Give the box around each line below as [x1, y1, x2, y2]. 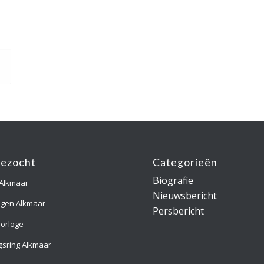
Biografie [153, 174, 194, 187]
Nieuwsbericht [153, 189, 217, 203]
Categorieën [153, 156, 218, 169]
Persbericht [153, 204, 204, 218]
